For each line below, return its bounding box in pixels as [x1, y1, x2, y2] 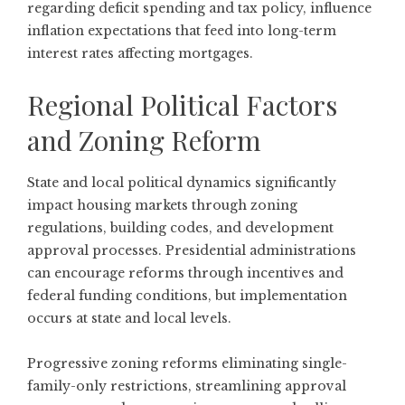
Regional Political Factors [27, 86, 337, 123]
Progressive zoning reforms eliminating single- [27, 354, 347, 372]
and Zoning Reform [27, 121, 261, 158]
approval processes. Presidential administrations [27, 241, 356, 259]
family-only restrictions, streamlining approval [27, 377, 346, 394]
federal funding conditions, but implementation [27, 287, 347, 304]
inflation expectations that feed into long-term [27, 22, 336, 39]
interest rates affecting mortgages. [27, 44, 253, 61]
